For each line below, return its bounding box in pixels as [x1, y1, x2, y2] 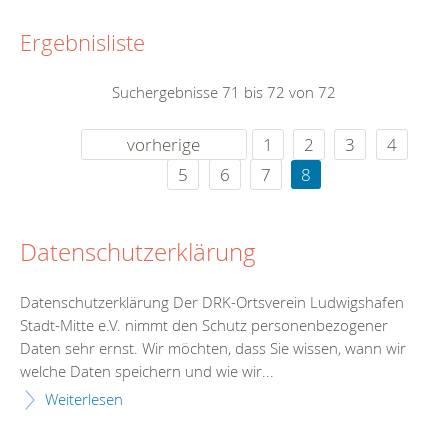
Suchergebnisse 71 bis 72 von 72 [112, 82, 336, 103]
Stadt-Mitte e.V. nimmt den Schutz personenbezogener [20, 314, 388, 335]
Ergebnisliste [20, 28, 145, 58]
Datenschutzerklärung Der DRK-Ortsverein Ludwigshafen [20, 291, 404, 312]
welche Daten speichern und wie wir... [20, 360, 274, 381]
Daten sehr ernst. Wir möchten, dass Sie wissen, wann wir [20, 337, 406, 358]
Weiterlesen [45, 388, 123, 409]
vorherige [127, 133, 201, 157]
